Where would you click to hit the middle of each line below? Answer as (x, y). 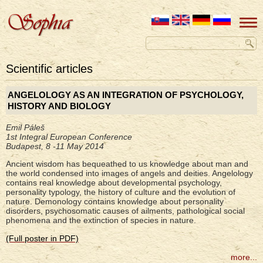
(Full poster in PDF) (42, 238)
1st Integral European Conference (69, 137)
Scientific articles (49, 69)
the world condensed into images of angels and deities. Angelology (129, 173)
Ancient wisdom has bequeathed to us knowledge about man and (127, 164)
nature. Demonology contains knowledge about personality (115, 201)
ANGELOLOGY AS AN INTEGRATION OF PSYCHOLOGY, (126, 95)
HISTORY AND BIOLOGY (59, 106)
